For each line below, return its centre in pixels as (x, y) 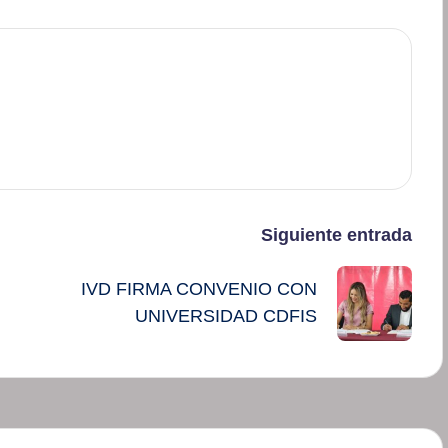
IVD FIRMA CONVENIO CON (198, 289)
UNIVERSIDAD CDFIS (225, 316)
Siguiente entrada (336, 234)
